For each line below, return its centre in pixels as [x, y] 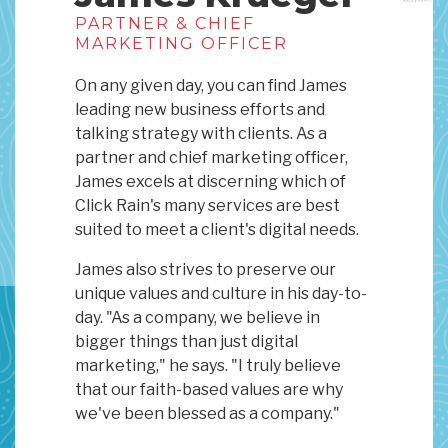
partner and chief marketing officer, [211, 158]
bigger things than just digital [186, 342]
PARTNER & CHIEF [165, 24]
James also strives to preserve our [205, 270]
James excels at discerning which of [210, 182]
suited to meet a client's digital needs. [217, 230]
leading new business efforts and [200, 110]
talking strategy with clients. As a [201, 134]
